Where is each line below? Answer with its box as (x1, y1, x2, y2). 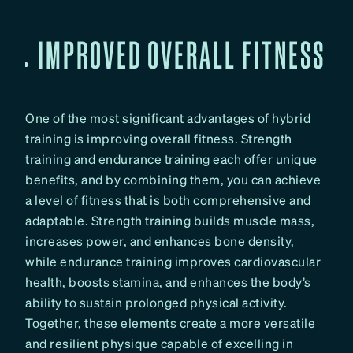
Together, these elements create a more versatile (25, 314, 315, 332)
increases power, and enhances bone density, (25, 232, 295, 250)
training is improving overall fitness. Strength (25, 130, 292, 147)
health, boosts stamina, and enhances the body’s (25, 273, 311, 291)
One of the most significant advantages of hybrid (25, 110, 310, 127)
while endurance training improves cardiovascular (25, 253, 321, 270)
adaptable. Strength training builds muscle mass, (25, 212, 314, 229)
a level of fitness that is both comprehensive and (25, 191, 311, 209)
